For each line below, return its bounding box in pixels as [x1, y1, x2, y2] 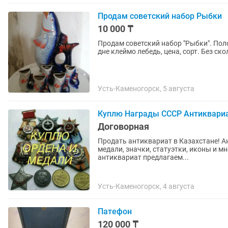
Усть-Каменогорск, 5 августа [98, 84, 194, 93]
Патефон [98, 207, 132, 216]
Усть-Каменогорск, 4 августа [98, 182, 194, 190]
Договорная [98, 121, 149, 132]
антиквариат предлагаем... [98, 153, 189, 161]
